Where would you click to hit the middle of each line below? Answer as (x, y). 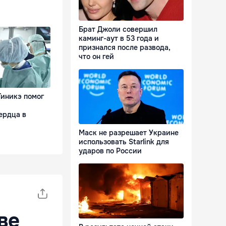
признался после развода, (125, 48)
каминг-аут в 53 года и (119, 39)
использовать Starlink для (124, 142)
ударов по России (110, 151)
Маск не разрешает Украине (129, 133)
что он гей (96, 57)
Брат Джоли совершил (118, 30)
